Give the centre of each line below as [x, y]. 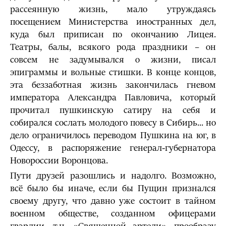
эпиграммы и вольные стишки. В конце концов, [113, 72]
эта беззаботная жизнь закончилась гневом [113, 85]
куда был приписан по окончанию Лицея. [113, 35]
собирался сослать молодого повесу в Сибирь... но [113, 123]
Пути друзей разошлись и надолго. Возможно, [113, 176]
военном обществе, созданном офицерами [113, 214]
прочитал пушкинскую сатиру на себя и [113, 110]
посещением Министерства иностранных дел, [113, 22]
